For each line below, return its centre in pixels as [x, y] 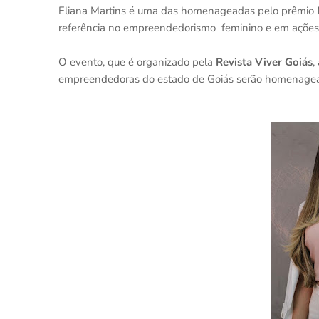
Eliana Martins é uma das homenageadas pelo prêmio [188, 11]
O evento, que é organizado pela [137, 62]
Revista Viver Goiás [264, 62]
